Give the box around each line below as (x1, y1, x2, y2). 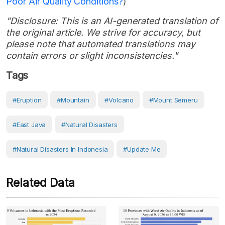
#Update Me (123, 145, 161, 153)
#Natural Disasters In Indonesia (13, 145, 108, 153)
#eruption (13, 95, 42, 104)
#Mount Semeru (149, 95, 198, 104)
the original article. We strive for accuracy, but (6, 27, 200, 38)
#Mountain (57, 95, 89, 104)
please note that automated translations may (6, 38, 195, 49)
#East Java (13, 120, 46, 129)
